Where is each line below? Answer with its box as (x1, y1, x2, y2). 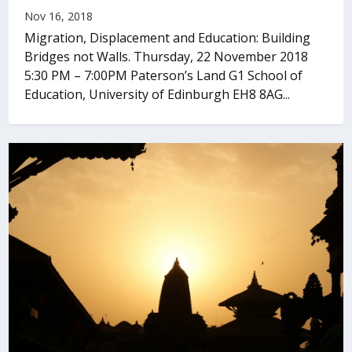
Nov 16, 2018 (24, 8, 93, 24)
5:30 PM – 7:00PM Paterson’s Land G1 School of (24, 66, 303, 84)
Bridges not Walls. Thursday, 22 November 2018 (24, 47, 309, 65)
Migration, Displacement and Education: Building (24, 28, 311, 46)
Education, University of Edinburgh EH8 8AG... (24, 85, 291, 103)
